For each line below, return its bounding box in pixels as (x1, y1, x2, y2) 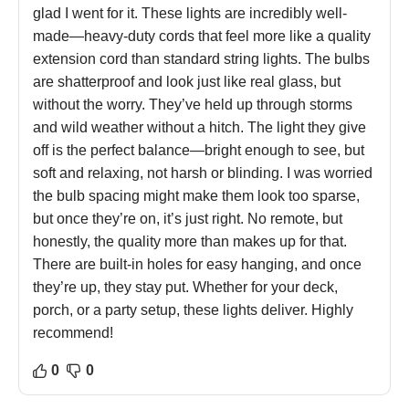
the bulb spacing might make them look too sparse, (33, 188, 360, 204)
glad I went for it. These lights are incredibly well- (33, 5, 347, 22)
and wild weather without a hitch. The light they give (33, 120, 366, 136)
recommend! (33, 325, 113, 341)
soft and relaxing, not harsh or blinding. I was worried (33, 165, 372, 182)
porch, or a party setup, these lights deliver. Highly (33, 302, 353, 319)
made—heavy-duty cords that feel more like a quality (33, 28, 371, 45)
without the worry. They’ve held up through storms (33, 97, 352, 113)
